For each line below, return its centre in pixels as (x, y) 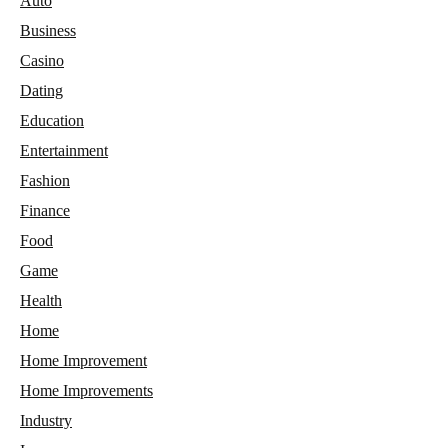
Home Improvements (86, 390)
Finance (45, 210)
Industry (46, 420)
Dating (41, 90)
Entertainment (64, 150)
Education (52, 120)
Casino (42, 60)
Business (48, 30)
